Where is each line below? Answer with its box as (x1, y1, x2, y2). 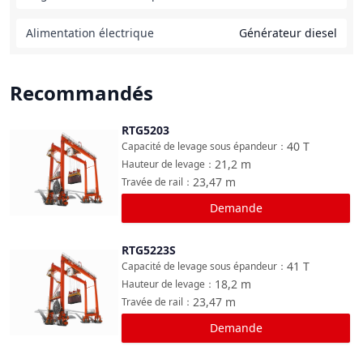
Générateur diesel (239, 25, 337, 41)
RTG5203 (122, 122, 169, 138)
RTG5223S (122, 242, 176, 258)
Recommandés (10, 79, 153, 106)
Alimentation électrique (26, 25, 154, 41)
